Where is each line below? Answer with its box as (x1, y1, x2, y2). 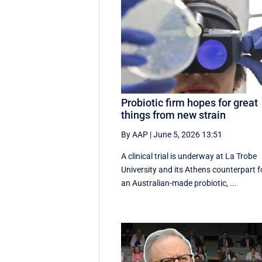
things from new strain (121, 108, 226, 121)
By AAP (121, 129, 149, 139)
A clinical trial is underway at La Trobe (121, 151, 257, 161)
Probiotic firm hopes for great (121, 96, 258, 109)
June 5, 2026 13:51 (153, 129, 223, 139)
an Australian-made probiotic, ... (121, 178, 237, 188)
